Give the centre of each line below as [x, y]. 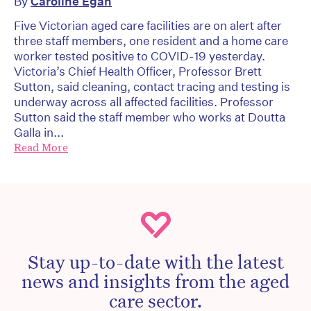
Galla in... [39, 133]
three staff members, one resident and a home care [151, 41]
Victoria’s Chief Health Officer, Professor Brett [138, 72]
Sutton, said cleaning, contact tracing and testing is [152, 87]
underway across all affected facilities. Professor [144, 102]
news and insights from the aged [155, 281]
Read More [41, 148]
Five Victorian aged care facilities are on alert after [148, 26]
